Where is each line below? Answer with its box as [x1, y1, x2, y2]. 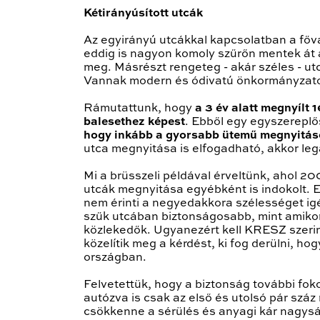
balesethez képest [84, 116, 185, 129]
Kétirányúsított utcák [84, 8, 203, 20]
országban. [84, 252, 146, 264]
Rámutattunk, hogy [84, 103, 195, 115]
